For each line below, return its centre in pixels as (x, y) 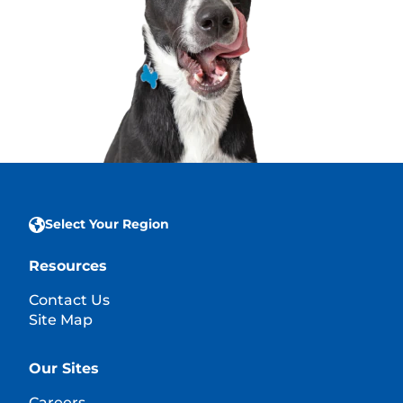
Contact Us (69, 300)
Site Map (61, 319)
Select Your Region (107, 224)
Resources (68, 265)
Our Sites (64, 368)
